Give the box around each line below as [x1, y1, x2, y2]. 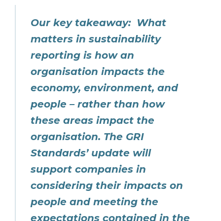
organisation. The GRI [31, 131, 144, 143]
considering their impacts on [31, 180, 183, 191]
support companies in [31, 163, 146, 175]
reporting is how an [31, 49, 134, 61]
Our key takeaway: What [31, 17, 166, 29]
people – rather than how [31, 98, 165, 110]
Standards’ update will [31, 147, 151, 159]
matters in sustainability [31, 33, 161, 45]
